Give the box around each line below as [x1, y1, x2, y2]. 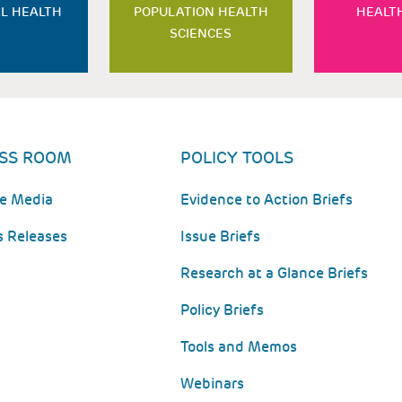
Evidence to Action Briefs [180, 190, 354, 209]
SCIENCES [170, 25, 232, 41]
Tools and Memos [180, 337, 298, 356]
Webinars [180, 374, 245, 393]
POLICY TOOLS [180, 147, 294, 168]
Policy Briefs [180, 301, 265, 319]
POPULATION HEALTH [133, 4, 268, 20]
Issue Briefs [180, 227, 261, 246]
